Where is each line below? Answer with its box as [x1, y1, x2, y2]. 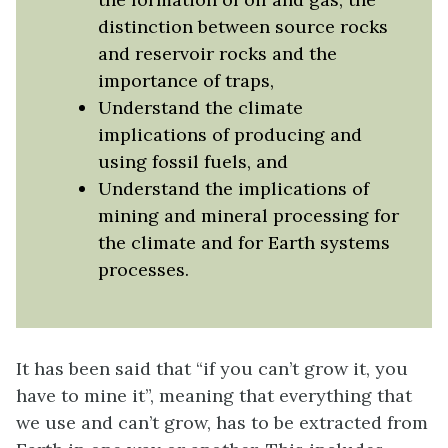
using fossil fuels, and [97, 149, 288, 173]
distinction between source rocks [97, 14, 388, 38]
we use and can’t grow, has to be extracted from [16, 411, 428, 435]
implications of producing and [97, 122, 362, 146]
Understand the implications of [97, 176, 369, 200]
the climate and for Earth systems [97, 230, 390, 254]
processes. [97, 257, 189, 281]
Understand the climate [97, 95, 303, 119]
